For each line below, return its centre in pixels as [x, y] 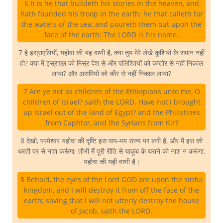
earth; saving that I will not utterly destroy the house [111, 201]
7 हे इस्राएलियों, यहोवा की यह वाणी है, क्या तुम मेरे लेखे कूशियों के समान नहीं [111, 53]
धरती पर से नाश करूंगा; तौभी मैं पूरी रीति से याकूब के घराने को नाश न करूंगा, [111, 151]
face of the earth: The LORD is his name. [111, 35]
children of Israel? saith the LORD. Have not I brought [111, 102]
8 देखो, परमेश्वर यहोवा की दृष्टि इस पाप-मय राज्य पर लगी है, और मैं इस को [111, 141]
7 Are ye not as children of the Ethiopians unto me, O [111, 92]
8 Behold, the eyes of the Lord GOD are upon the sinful [111, 180]
